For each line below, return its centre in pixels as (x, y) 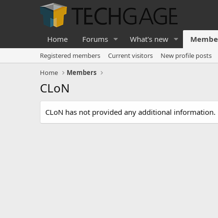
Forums (95, 39)
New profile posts (186, 55)
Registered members (70, 55)
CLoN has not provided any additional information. (130, 112)
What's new (149, 39)
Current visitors (130, 55)
